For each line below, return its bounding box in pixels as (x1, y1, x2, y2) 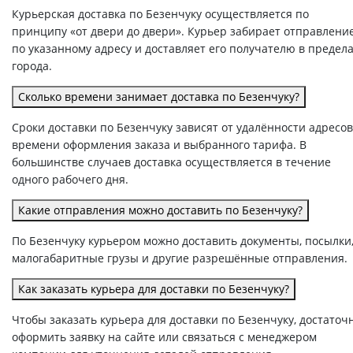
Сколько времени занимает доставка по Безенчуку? (18, 88, 299, 104)
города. (12, 58, 52, 73)
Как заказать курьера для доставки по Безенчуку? (18, 281, 289, 296)
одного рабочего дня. (12, 171, 128, 187)
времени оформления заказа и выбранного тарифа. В (12, 136, 307, 152)
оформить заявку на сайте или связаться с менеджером (12, 329, 317, 344)
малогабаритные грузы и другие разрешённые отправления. (12, 250, 347, 266)
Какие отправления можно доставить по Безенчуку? (18, 202, 303, 217)
